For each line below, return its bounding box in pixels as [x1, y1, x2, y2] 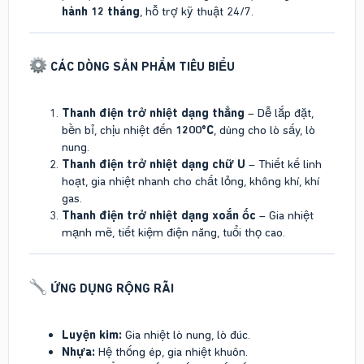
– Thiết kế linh [245, 157, 322, 172]
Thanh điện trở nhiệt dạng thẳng [62, 106, 245, 121]
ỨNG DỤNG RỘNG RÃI [47, 280, 174, 296]
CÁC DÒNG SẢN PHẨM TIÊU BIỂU [47, 59, 235, 75]
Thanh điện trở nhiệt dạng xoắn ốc [62, 208, 256, 223]
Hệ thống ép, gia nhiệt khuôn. [95, 344, 248, 359]
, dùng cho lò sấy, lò [214, 123, 315, 138]
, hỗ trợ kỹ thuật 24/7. [140, 3, 253, 19]
